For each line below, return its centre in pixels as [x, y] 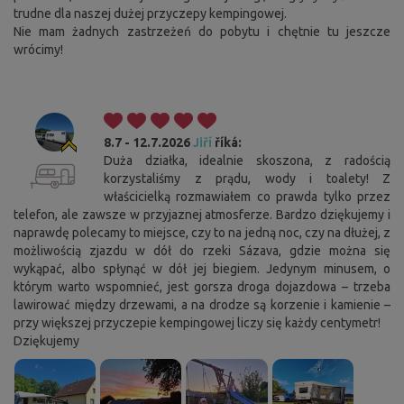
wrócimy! [38, 50]
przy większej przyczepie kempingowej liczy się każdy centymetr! [197, 323]
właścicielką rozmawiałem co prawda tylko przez [247, 197]
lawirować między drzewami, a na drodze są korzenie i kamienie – [202, 305]
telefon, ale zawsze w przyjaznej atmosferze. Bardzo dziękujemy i [202, 215]
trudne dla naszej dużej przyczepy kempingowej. [150, 14]
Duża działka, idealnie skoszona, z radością [247, 161]
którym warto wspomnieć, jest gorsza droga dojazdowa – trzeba [202, 287]
